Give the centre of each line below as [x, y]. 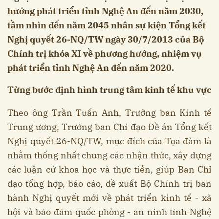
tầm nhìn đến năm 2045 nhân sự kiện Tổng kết [107, 25]
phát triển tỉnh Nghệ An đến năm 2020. [91, 68]
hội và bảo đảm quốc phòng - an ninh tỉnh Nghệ [109, 212]
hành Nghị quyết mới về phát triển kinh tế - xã [109, 198]
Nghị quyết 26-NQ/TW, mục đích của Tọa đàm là [109, 141]
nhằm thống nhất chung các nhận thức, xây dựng [109, 155]
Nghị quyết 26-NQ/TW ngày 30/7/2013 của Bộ [106, 40]
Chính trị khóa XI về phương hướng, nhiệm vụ [105, 54]
